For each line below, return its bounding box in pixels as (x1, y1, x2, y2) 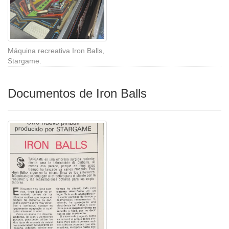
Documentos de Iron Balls (8, 86, 147, 100)
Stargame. (8, 56, 41, 65)
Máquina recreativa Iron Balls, (8, 46, 104, 55)
